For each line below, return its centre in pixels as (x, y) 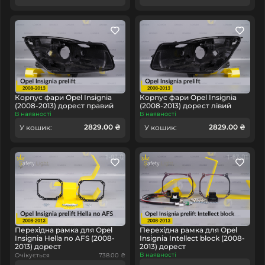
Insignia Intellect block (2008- (192, 238)
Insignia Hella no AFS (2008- (65, 238)
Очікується (32, 256)
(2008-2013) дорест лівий (185, 106)
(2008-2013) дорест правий (64, 106)
